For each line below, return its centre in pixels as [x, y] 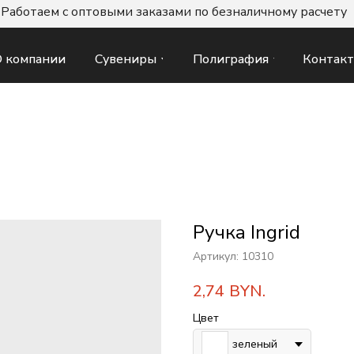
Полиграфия [231, 59]
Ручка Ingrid [247, 232]
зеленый [255, 345]
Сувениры [126, 59]
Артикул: [217, 256]
